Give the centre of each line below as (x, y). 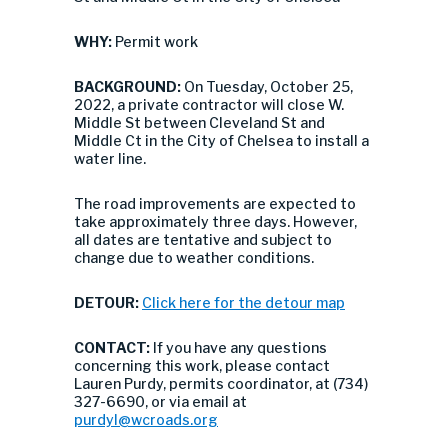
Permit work (155, 41)
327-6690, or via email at (160, 401)
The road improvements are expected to (215, 203)
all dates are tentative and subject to (203, 239)
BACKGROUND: (129, 86)
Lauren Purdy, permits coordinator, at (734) (221, 383)
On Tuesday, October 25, (268, 86)
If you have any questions (240, 347)
